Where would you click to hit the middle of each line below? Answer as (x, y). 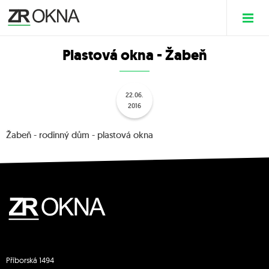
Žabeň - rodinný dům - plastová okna (80, 135)
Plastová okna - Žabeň (134, 55)
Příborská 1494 (30, 260)
